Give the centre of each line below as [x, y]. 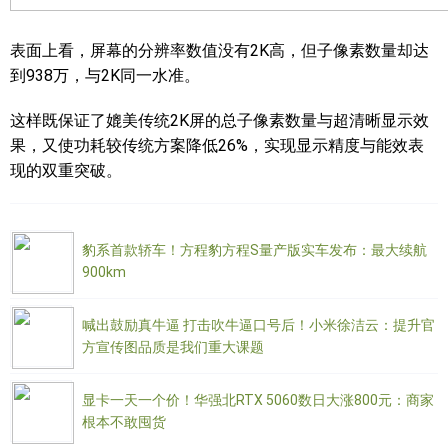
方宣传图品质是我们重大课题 [173, 347]
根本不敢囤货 [124, 422]
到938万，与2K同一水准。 [105, 75]
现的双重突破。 [66, 170]
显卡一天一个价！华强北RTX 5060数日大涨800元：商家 [258, 400]
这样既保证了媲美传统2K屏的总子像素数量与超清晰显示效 [219, 120]
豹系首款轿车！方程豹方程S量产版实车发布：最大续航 [254, 250]
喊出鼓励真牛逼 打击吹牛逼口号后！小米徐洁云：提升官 [258, 325]
